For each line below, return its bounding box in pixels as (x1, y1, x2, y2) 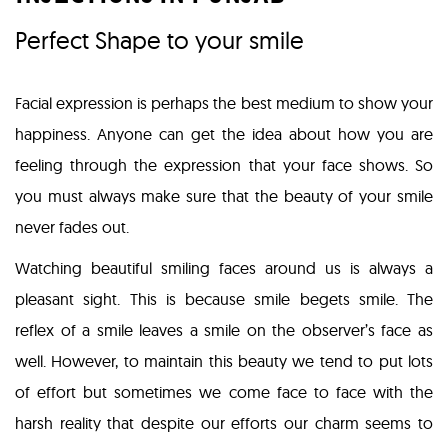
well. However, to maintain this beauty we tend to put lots (15, 351, 433, 372)
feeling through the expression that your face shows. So (15, 155, 433, 176)
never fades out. (15, 217, 129, 238)
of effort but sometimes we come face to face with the (15, 382, 433, 403)
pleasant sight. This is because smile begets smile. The (15, 289, 433, 310)
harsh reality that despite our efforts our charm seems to (15, 413, 433, 434)
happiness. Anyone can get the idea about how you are (15, 124, 433, 145)
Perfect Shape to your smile (15, 25, 304, 56)
